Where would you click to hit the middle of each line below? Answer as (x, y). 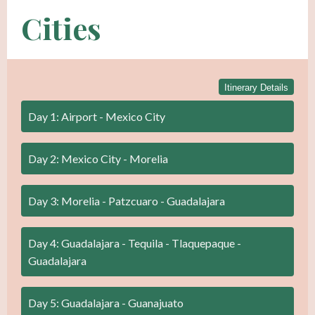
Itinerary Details (256, 87)
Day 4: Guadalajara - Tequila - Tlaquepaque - (135, 243)
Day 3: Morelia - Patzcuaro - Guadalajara (127, 200)
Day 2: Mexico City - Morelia (98, 158)
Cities (61, 28)
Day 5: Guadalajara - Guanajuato (106, 302)
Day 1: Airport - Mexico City (97, 116)
